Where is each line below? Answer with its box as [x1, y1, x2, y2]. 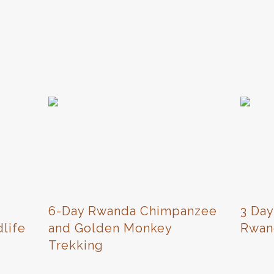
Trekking [48, 237, 104, 253]
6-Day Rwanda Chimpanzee [48, 203, 218, 218]
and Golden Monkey [48, 220, 172, 235]
